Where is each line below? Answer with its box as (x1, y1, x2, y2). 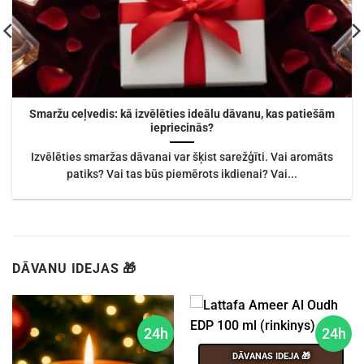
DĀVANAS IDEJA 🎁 (232, 350, 310, 362)
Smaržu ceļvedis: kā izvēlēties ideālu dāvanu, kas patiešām (29, 106, 335, 120)
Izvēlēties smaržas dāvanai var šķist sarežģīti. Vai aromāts (31, 149, 333, 163)
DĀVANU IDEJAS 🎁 (12, 261, 136, 277)
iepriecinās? (150, 120, 214, 134)
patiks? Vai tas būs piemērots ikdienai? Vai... (67, 167, 297, 180)
